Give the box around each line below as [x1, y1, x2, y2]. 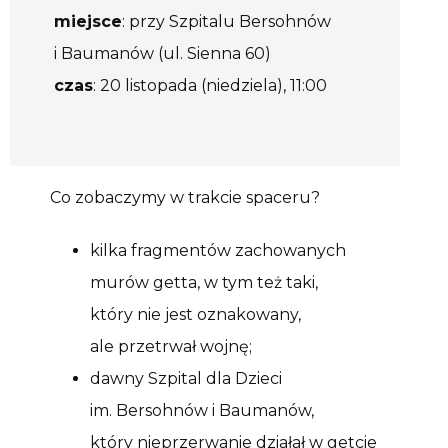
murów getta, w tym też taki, [90, 273, 318, 293]
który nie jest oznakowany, [90, 305, 301, 325]
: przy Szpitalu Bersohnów [122, 11, 331, 31]
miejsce [54, 11, 122, 31]
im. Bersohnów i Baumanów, [90, 401, 314, 421]
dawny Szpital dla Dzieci [90, 369, 282, 389]
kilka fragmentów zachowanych [90, 241, 346, 261]
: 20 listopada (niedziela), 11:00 [93, 75, 327, 95]
